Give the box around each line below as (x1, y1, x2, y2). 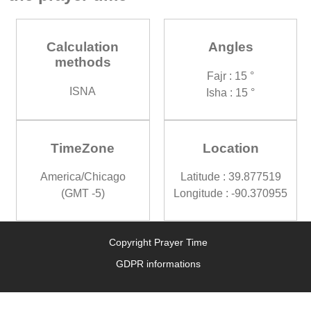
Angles (208, 40, 253, 55)
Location (202, 140, 259, 155)
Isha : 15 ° (206, 86, 255, 99)
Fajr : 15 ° (207, 69, 255, 82)
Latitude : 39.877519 (180, 171, 281, 183)
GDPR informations (115, 258, 201, 270)
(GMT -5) (60, 187, 105, 200)
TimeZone (51, 140, 115, 155)
